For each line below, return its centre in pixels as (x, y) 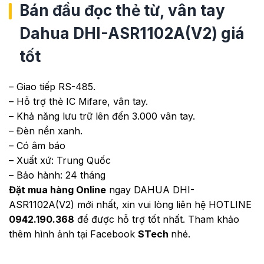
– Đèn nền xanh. (46, 131)
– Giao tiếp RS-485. (52, 86)
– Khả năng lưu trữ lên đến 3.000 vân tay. (102, 116)
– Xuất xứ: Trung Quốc (60, 160)
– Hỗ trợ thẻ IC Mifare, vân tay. (78, 101)
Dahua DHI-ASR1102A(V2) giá (132, 33)
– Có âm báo (37, 145)
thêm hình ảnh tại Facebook (73, 234)
